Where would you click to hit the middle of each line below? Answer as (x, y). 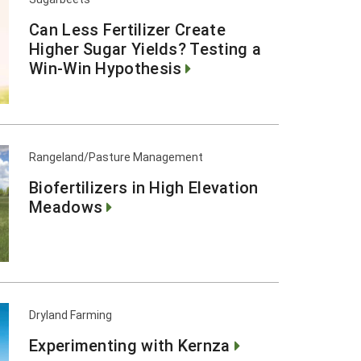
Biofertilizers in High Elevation (144, 187)
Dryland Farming (71, 315)
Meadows (66, 206)
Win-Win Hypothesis (106, 68)
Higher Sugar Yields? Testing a (145, 48)
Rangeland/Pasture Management (116, 157)
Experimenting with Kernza (130, 345)
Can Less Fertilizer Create (127, 29)
